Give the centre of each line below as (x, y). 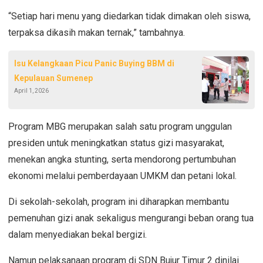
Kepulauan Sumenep (53, 78)
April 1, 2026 (31, 90)
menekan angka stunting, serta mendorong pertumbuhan (122, 159)
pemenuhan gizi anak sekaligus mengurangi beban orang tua (131, 218)
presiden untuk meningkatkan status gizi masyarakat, (116, 143)
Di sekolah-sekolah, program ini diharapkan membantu (119, 201)
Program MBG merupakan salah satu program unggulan (120, 126)
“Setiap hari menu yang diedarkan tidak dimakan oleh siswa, (129, 16)
